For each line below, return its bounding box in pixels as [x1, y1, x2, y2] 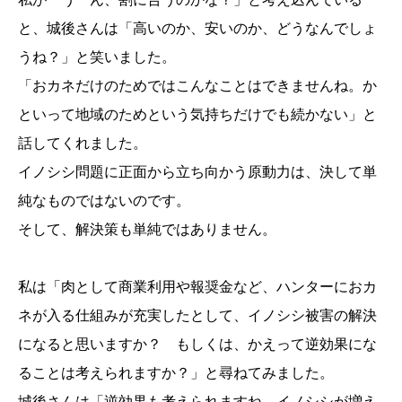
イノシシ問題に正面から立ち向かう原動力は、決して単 [18, 164, 377, 180]
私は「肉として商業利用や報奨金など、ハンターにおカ [18, 279, 377, 295]
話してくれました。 [18, 135, 147, 152]
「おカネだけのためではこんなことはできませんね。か [18, 78, 377, 94]
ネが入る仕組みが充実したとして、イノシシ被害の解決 [18, 308, 377, 324]
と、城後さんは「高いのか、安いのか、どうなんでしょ [18, 21, 377, 37]
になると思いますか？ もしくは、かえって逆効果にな [18, 336, 377, 353]
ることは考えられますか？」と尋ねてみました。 [18, 365, 334, 381]
